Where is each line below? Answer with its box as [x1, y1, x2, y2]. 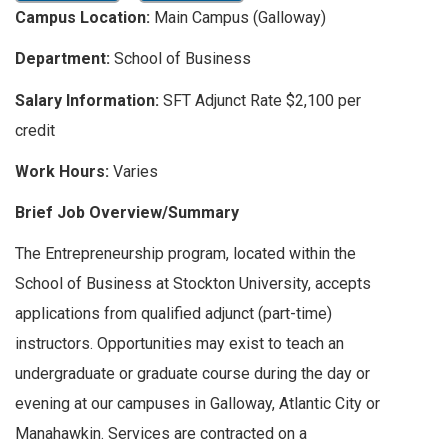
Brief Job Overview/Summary [15, 203, 239, 223]
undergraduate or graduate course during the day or [15, 364, 370, 384]
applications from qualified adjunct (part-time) [15, 304, 332, 324]
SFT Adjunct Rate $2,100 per [159, 90, 361, 110]
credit [15, 120, 55, 140]
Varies [113, 161, 158, 181]
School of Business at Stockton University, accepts [15, 274, 371, 294]
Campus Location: [15, 8, 150, 28]
